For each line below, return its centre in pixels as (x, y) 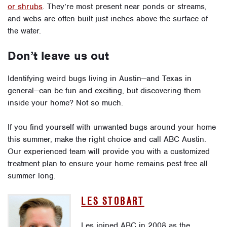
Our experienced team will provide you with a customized (109, 152)
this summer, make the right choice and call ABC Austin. (107, 140)
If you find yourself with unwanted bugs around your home (112, 127)
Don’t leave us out (58, 56)
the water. (24, 31)
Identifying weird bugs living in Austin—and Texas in (100, 79)
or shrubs (25, 7)
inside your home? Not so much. (65, 103)
